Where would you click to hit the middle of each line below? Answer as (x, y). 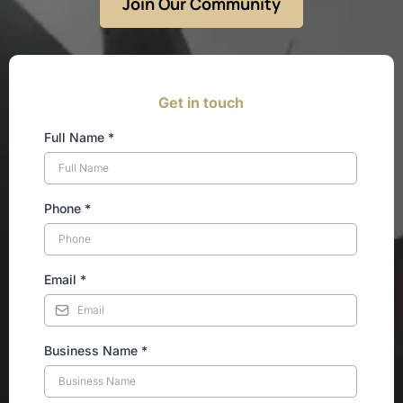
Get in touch (201, 102)
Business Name (93, 350)
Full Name (76, 137)
